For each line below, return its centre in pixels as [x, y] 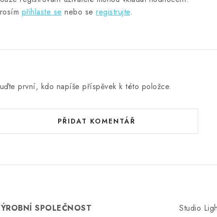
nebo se [79, 12]
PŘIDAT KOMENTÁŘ [96, 121]
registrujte [113, 12]
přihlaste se [42, 12]
